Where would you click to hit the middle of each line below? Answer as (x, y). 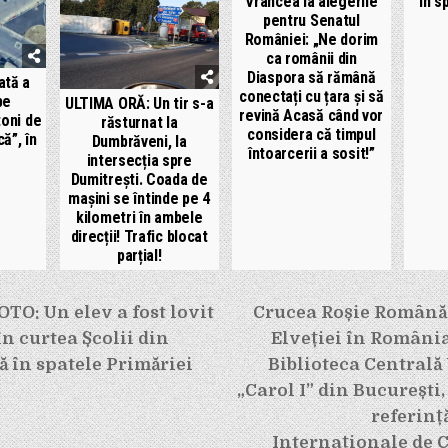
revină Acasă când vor (311, 115)
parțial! (139, 256)
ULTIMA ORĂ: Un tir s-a (139, 104)
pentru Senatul (311, 20)
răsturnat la (139, 123)
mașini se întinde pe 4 (139, 199)
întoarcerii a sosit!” (311, 153)
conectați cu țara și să (311, 96)
